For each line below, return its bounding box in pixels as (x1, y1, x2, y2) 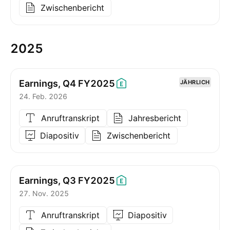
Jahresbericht (128, 113, 181, 123)
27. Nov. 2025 (19, 189, 69, 198)
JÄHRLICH (180, 79, 210, 86)
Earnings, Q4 (19, 78, 76, 89)
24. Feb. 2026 (19, 92, 67, 101)
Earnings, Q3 (19, 175, 76, 186)
